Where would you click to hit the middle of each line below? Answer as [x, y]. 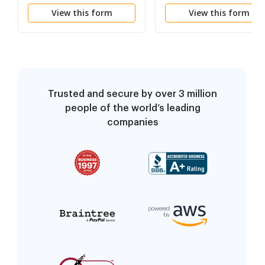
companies [132, 123]
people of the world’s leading [132, 109]
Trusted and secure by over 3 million [132, 94]
